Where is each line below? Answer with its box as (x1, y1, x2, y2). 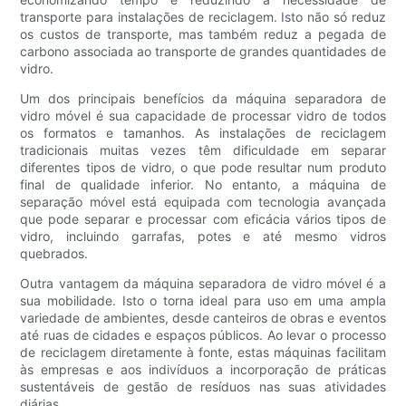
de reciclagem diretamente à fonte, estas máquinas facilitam (20, 343, 386, 360)
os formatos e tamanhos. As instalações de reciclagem (20, 124, 386, 140)
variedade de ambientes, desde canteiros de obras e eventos (20, 309, 386, 325)
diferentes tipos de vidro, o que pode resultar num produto (20, 159, 386, 175)
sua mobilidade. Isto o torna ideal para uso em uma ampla (20, 292, 386, 308)
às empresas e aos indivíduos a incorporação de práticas (20, 361, 386, 377)
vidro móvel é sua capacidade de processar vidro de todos (20, 107, 386, 123)
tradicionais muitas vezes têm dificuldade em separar (20, 141, 386, 158)
